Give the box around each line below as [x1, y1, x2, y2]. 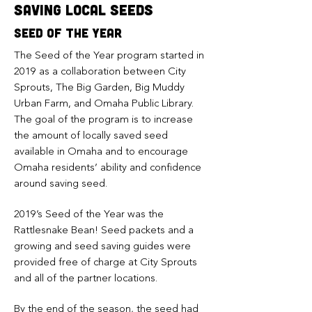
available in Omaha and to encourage [14, 147, 188, 157]
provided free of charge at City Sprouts [14, 258, 197, 268]
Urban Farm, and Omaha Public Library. [14, 99, 194, 109]
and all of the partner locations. [14, 274, 157, 284]
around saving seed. [14, 179, 107, 189]
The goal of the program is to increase [14, 115, 193, 125]
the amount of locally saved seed [14, 131, 168, 141]
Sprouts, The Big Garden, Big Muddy [14, 83, 185, 93]
